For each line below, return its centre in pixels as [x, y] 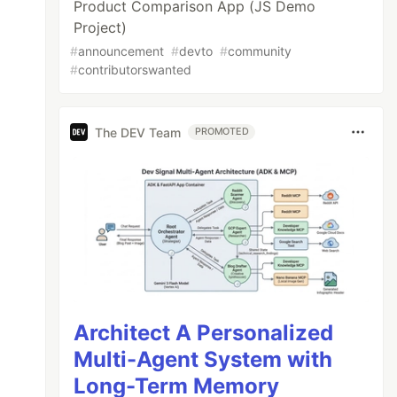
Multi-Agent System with [203, 359]
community [260, 51]
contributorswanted [135, 70]
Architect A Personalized [204, 332]
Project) [101, 27]
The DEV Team [138, 132]
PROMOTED [222, 132]
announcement [121, 51]
